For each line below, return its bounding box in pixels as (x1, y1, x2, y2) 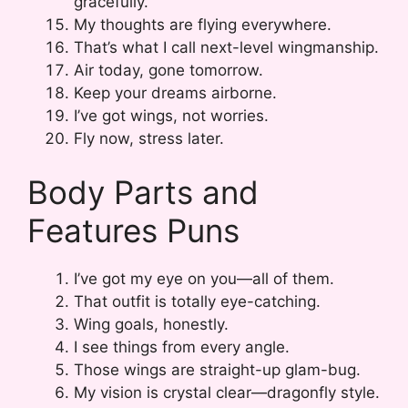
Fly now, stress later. (74, 128, 224, 148)
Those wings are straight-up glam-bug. (74, 361, 361, 380)
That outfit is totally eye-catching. (74, 292, 321, 311)
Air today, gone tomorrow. (74, 60, 263, 79)
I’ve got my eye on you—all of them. (74, 270, 334, 289)
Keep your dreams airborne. (74, 83, 277, 102)
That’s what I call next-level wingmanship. (74, 37, 379, 56)
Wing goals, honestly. (74, 315, 229, 334)
